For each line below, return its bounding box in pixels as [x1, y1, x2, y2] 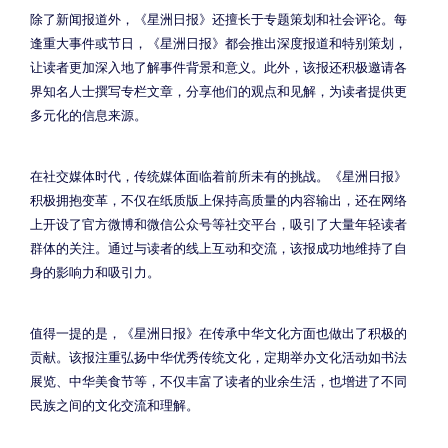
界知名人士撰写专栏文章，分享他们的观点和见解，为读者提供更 [30, 82, 407, 99]
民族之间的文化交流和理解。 [30, 396, 199, 413]
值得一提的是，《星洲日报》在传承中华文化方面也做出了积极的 [30, 324, 407, 341]
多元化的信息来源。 [30, 106, 147, 123]
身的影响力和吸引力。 [30, 263, 160, 280]
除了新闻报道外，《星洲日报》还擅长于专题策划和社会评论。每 [30, 10, 407, 27]
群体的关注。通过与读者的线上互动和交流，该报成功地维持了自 [30, 239, 407, 256]
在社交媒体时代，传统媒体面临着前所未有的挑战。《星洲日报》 [30, 167, 407, 184]
